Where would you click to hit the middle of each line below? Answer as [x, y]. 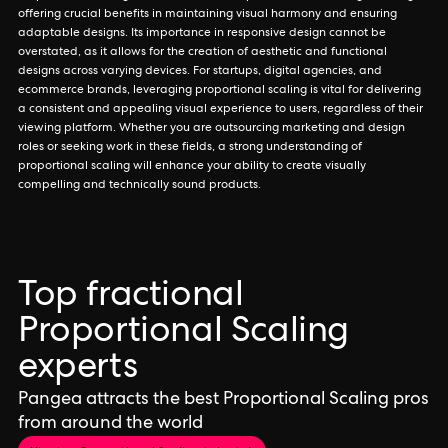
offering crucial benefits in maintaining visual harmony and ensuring [207, 15]
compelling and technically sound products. [139, 186]
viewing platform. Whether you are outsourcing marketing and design [211, 129]
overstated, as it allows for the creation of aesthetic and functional [202, 53]
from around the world [110, 424]
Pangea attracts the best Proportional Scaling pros [223, 400]
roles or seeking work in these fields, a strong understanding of [190, 148]
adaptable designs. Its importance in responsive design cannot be [202, 34]
